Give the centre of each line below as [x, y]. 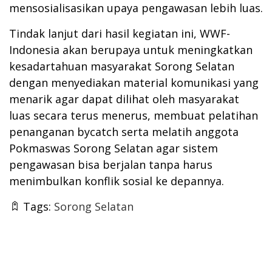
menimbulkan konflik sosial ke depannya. [117, 181]
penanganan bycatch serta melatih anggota [124, 131]
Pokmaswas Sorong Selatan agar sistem [114, 148]
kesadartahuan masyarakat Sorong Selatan [122, 66]
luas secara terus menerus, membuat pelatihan [134, 115]
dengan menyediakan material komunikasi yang [134, 82]
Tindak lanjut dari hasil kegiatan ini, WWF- [120, 33]
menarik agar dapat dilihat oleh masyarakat [124, 99]
